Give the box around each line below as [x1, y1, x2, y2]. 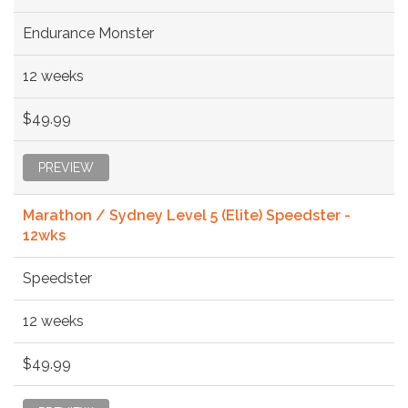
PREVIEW [38, 159, 94, 175]
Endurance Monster [23, 24, 154, 42]
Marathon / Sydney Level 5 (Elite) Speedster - [23, 206, 351, 224]
